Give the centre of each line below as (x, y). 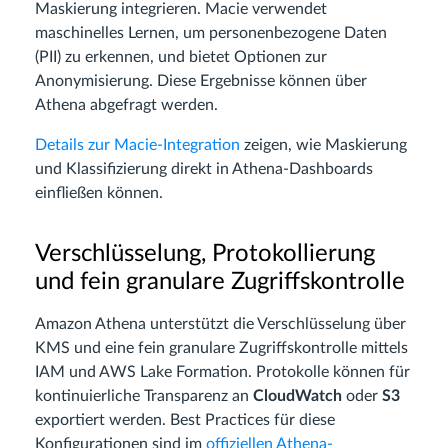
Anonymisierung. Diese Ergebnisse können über (201, 81)
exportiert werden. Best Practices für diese (185, 420)
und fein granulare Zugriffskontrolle (220, 282)
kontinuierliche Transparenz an (144, 396)
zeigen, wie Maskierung (323, 145)
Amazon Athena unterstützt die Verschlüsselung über (220, 324)
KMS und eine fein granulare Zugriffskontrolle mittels (221, 348)
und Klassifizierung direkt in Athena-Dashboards (204, 169)
